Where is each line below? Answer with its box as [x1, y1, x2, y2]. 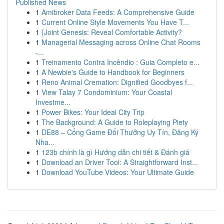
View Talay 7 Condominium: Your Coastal [41, 87, 172, 97]
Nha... [35, 137, 54, 147]
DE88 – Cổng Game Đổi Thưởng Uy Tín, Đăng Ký [41, 127, 198, 137]
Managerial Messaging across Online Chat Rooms [41, 37, 200, 47]
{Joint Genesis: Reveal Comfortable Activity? [41, 27, 182, 37]
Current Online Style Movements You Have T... [41, 17, 189, 27]
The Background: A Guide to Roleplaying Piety [41, 117, 188, 127]
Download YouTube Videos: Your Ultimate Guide [41, 167, 194, 177]
